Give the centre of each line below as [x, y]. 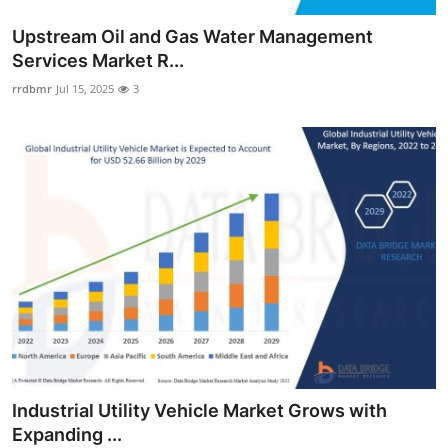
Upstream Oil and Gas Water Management [192, 36]
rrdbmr [32, 88]
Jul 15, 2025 [85, 88]
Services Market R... [98, 60]
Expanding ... [67, 435]
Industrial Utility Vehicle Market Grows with [199, 411]
